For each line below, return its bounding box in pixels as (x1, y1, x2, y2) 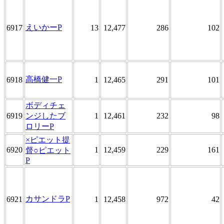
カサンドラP (25, 194, 70, 203)
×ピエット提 (25, 135, 70, 144)
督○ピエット (25, 145, 70, 154)
